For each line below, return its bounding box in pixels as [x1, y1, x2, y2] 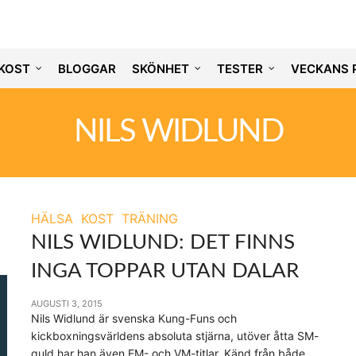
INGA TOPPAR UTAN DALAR [31, 261, 299, 281]
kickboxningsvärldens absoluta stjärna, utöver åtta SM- [31, 329, 319, 342]
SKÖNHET [131, 60, 189, 76]
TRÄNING [122, 211, 178, 226]
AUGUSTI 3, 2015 [31, 298, 103, 309]
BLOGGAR [57, 60, 116, 76]
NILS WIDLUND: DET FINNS [31, 232, 295, 253]
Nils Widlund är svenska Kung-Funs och [31, 311, 237, 325]
